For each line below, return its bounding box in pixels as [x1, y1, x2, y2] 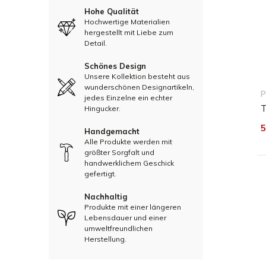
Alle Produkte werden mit [84, 137, 172, 146]
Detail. [84, 39, 107, 47]
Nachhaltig [84, 192, 127, 201]
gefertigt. [84, 169, 116, 178]
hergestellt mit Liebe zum [84, 28, 173, 37]
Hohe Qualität [84, 7, 139, 16]
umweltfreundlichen [84, 224, 153, 233]
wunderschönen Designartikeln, [84, 83, 194, 91]
